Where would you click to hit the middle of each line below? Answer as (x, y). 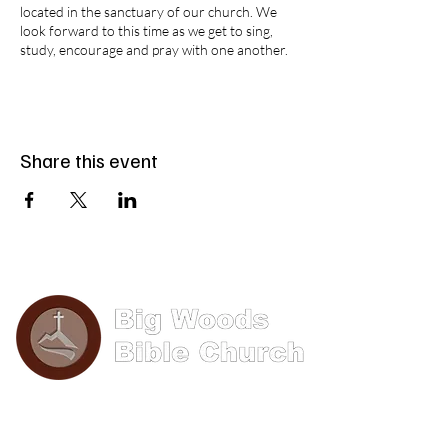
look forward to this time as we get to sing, (146, 30)
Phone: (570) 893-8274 (165, 407)
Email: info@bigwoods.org (165, 430)
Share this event (89, 160)
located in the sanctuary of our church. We (148, 11)
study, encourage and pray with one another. (154, 49)
